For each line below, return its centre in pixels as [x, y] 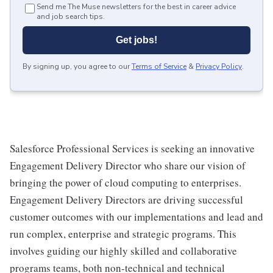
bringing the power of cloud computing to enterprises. [126, 183]
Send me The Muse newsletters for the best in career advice [136, 7]
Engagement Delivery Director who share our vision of [128, 165]
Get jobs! [136, 40]
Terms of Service [159, 66]
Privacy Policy [219, 66]
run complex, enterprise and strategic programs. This [123, 234]
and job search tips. [71, 16]
